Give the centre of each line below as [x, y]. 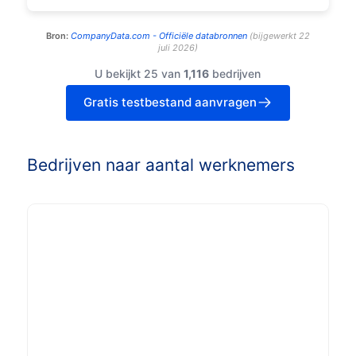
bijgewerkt [275, 36]
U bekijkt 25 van [139, 74]
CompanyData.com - [114, 36]
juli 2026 [176, 48]
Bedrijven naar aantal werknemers [161, 165]
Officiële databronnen [203, 36]
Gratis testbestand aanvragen [170, 103]
